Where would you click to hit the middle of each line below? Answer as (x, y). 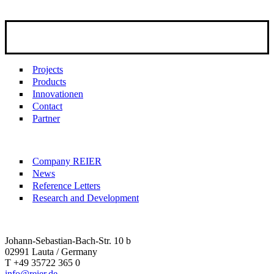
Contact (47, 106)
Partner (46, 119)
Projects (48, 70)
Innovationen (58, 94)
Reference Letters (66, 186)
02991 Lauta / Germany (51, 252)
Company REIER (67, 161)
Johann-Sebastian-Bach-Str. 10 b (68, 241)
